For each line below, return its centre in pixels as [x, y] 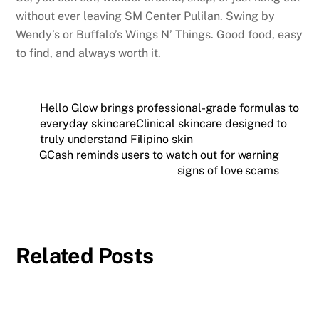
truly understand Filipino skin [116, 139]
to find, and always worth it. [89, 53]
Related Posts [85, 255]
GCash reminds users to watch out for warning [159, 155]
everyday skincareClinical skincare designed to [164, 123]
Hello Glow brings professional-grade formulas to [170, 108]
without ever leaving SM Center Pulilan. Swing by [146, 16]
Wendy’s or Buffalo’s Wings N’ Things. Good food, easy [159, 34]
